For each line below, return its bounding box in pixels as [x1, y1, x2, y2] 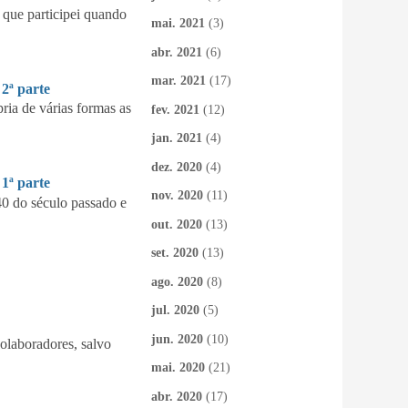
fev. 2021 [151, 102, 199, 117]
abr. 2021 [151, 45, 202, 59]
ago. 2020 [151, 274, 203, 289]
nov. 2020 [151, 189, 203, 202]
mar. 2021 [151, 74, 206, 87]
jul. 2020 [151, 303, 199, 317]
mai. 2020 [151, 361, 205, 374]
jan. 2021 [151, 131, 202, 145]
